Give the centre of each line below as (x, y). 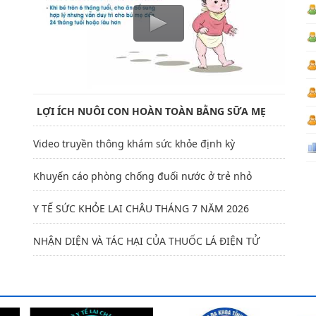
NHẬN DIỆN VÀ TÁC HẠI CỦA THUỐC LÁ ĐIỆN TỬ (146, 241)
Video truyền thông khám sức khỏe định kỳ (134, 143)
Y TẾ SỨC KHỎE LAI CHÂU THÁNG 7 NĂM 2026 (141, 208)
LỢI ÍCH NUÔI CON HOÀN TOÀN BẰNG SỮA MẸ (151, 111)
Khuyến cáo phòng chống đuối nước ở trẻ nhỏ (142, 176)
